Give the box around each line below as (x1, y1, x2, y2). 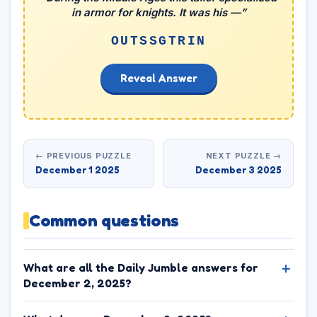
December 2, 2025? (23, 276, 132, 290)
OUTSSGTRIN (110, 34, 207, 48)
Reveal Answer (120, 71, 197, 85)
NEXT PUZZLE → (205, 151, 282, 161)
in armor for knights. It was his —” (71, 6, 246, 19)
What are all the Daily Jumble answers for (23, 260, 258, 275)
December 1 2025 (35, 163, 120, 175)
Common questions (29, 210, 180, 231)
